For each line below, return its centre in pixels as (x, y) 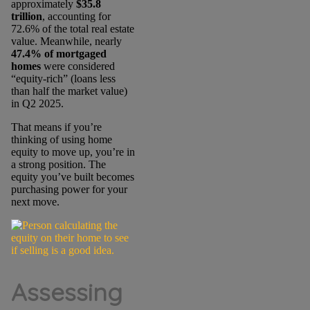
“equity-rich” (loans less (63, 78)
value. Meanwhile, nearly (66, 41)
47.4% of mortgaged (58, 53)
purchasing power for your (69, 189)
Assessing (66, 292)
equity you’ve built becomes (72, 176)
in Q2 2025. (37, 103)
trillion (26, 16)
